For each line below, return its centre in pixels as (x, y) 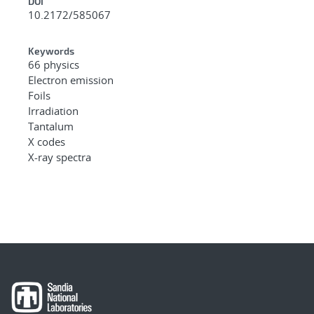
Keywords (51, 50)
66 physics (54, 64)
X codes (47, 141)
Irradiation (53, 110)
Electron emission (71, 80)
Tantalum (51, 126)
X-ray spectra (60, 157)
